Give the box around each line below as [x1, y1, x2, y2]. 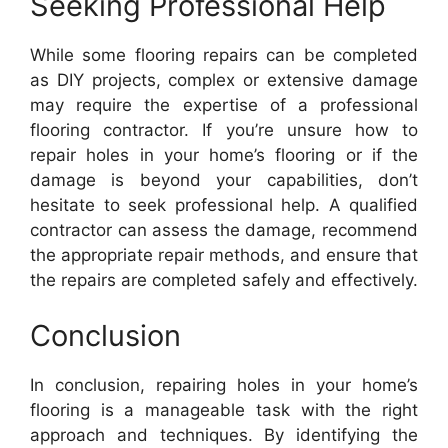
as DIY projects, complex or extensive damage [30, 70, 418, 90]
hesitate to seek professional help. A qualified [30, 195, 418, 215]
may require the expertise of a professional [30, 95, 418, 115]
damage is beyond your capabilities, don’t [30, 170, 418, 190]
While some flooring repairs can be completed [30, 45, 418, 65]
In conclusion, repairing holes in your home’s [30, 374, 418, 395]
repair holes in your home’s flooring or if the [30, 145, 418, 165]
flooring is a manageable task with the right [30, 399, 418, 420]
